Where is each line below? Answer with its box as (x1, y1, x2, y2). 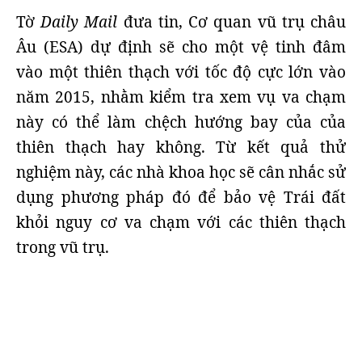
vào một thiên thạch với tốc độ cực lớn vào (16, 61, 346, 82)
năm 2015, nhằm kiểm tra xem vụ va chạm (16, 86, 346, 107)
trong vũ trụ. (16, 237, 109, 258)
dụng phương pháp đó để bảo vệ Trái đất (16, 187, 346, 208)
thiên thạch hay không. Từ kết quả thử (16, 137, 346, 158)
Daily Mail (40, 11, 124, 32)
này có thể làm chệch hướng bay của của (16, 112, 346, 133)
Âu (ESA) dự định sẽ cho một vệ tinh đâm (16, 36, 346, 57)
